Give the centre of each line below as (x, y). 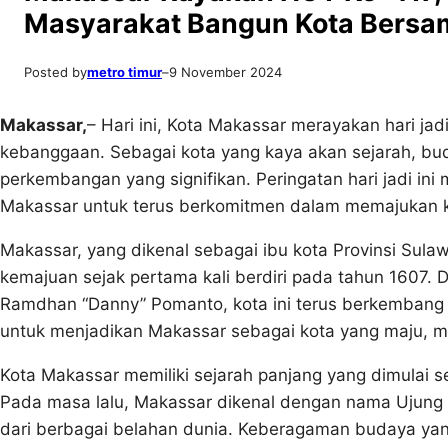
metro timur (124, 72)
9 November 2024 (225, 72)
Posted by (55, 72)
